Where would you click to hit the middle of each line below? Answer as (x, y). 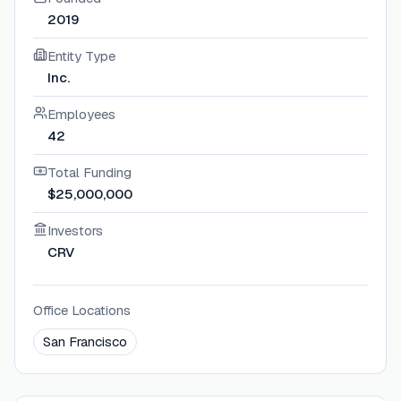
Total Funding (90, 173)
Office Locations (82, 311)
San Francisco (85, 342)
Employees (81, 115)
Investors (75, 231)
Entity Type (81, 56)
